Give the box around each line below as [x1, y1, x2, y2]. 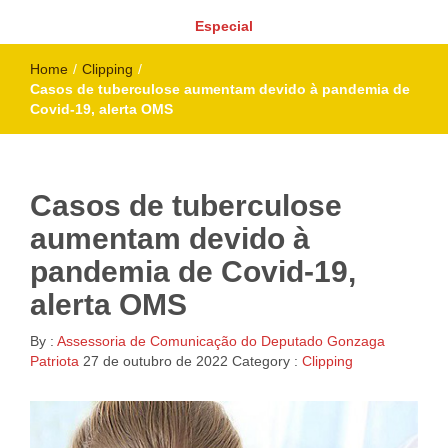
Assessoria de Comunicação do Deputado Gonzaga [54, 332, 385, 349]
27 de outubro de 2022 [83, 352, 228, 369]
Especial [195, 17, 253, 34]
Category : [232, 352, 302, 369]
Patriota [30, 352, 79, 369]
